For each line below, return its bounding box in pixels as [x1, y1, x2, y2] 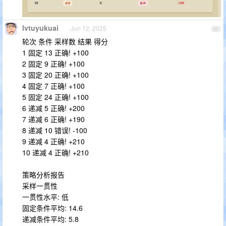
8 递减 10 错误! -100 [22, 125, 87, 135]
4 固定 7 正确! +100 [22, 81, 85, 91]
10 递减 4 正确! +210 [22, 147, 89, 157]
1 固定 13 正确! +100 [22, 47, 89, 58]
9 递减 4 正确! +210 [22, 136, 85, 146]
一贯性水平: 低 [22, 192, 69, 202]
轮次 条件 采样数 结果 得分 [22, 36, 108, 46]
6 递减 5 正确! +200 [22, 103, 85, 113]
